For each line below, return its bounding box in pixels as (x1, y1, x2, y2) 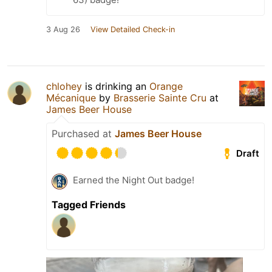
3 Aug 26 (46, 24, 80, 34)
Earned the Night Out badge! (73, 174, 194, 186)
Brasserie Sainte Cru (114, 91, 206, 104)
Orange (149, 80, 183, 92)
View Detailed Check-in (90, 24, 175, 34)
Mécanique (46, 91, 96, 104)
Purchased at (52, 127, 115, 140)
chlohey (46, 80, 82, 92)
